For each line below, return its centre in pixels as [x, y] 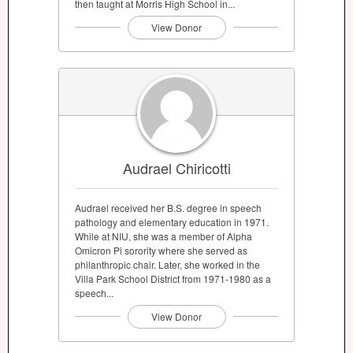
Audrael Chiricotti [176, 168]
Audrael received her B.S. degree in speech [168, 208]
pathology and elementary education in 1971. [172, 222]
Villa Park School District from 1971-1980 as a [173, 279]
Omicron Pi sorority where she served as [161, 251]
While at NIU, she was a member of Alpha [163, 236]
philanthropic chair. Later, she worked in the [167, 265]
